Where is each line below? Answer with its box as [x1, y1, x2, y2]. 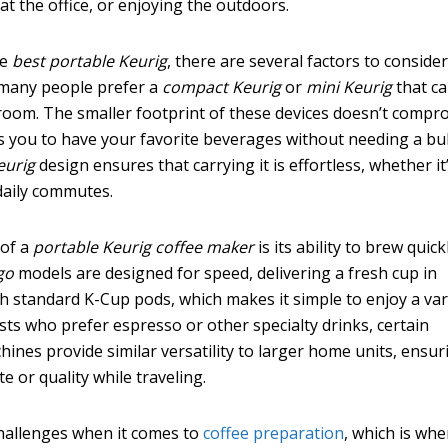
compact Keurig [162, 75, 282, 98]
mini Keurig [306, 75, 393, 98]
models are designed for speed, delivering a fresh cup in [14, 261, 438, 284]
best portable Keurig [12, 49, 168, 72]
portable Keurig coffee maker [33, 235, 255, 258]
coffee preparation [203, 421, 345, 444]
